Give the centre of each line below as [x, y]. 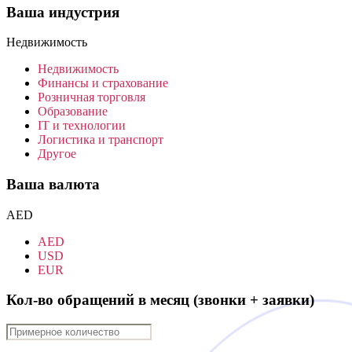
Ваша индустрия [63, 12]
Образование [73, 112]
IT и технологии [82, 126]
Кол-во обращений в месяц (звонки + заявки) [160, 300]
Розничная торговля [92, 97]
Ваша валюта [53, 184]
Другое [57, 154]
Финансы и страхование [103, 83]
